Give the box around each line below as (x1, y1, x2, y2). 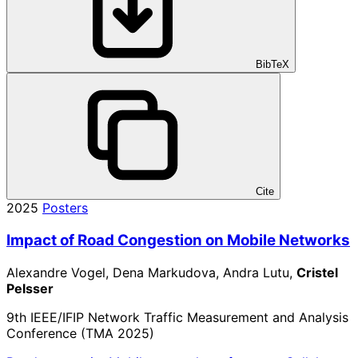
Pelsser (6, 280, 54, 296)
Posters (42, 200, 88, 217)
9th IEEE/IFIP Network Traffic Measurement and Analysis (6, 308, 348, 325)
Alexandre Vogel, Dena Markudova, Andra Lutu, (6, 264, 296, 280)
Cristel (296, 264, 338, 280)
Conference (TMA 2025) (6, 324, 154, 341)
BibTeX (253, 58, 289, 71)
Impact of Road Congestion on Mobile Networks (6, 231, 350, 250)
